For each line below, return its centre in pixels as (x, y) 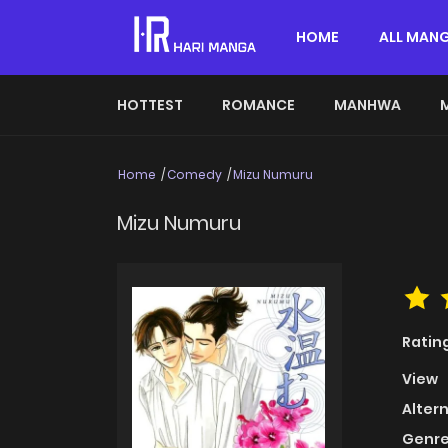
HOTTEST (150, 105)
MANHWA (367, 105)
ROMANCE (258, 105)
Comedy (194, 174)
